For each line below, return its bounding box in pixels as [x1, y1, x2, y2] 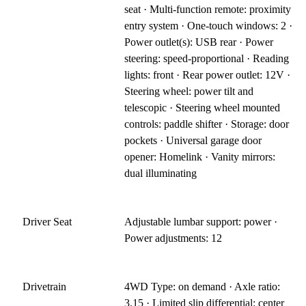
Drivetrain [23, 281, 66, 293]
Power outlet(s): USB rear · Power [124, 36, 274, 48]
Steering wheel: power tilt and [124, 85, 254, 98]
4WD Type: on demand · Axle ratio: [124, 281, 281, 293]
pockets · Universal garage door [124, 135, 262, 147]
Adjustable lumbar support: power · [124, 216, 278, 228]
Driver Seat [23, 216, 72, 228]
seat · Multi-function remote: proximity [124, 3, 292, 16]
